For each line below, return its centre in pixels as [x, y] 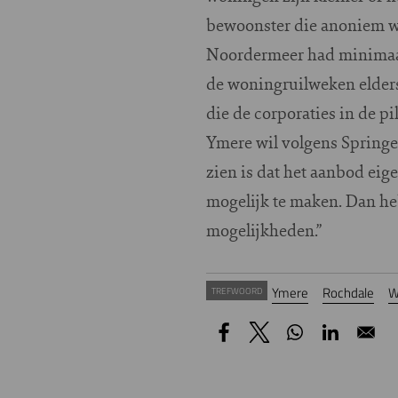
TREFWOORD [237, 290]
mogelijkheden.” [264, 229]
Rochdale [348, 292]
